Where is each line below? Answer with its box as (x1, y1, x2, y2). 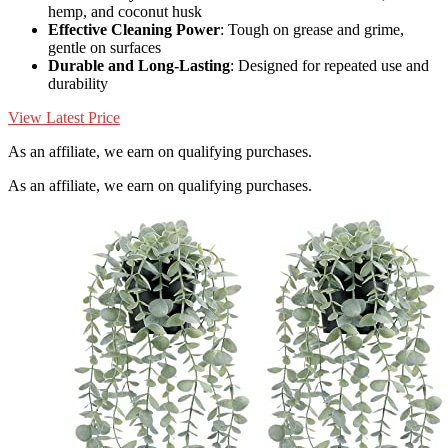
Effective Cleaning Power (48, 21, 220, 39)
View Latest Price (8, 109, 120, 127)
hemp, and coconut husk (48, 3, 202, 21)
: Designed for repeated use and (230, 57, 429, 75)
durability (48, 75, 108, 93)
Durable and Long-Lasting (48, 57, 230, 75)
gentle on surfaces (48, 39, 161, 57)
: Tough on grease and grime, (220, 21, 404, 39)
